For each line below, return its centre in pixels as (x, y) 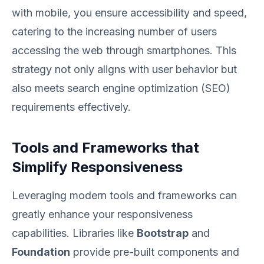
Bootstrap (163, 233)
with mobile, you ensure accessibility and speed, (129, 13)
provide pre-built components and (155, 252)
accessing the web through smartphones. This (124, 50)
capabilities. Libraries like (74, 233)
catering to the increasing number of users (114, 32)
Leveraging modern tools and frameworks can (124, 195)
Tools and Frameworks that (105, 148)
